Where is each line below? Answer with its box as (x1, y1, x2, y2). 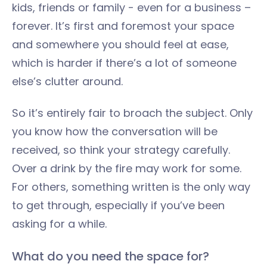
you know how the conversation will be (12, 123, 218, 139)
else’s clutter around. (12, 73, 123, 89)
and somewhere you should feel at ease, (12, 36, 229, 52)
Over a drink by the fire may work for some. (12, 160, 241, 176)
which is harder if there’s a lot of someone (12, 55, 237, 70)
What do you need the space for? (12, 247, 209, 265)
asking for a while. (12, 216, 107, 231)
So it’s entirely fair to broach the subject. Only (12, 105, 253, 120)
